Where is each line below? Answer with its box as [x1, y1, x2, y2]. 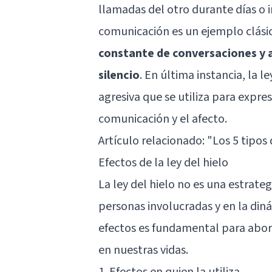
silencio [98, 66, 140, 84]
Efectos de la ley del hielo [98, 154, 228, 171]
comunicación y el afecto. [98, 110, 227, 127]
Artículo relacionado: [98, 132, 207, 149]
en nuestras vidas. [98, 241, 188, 259]
